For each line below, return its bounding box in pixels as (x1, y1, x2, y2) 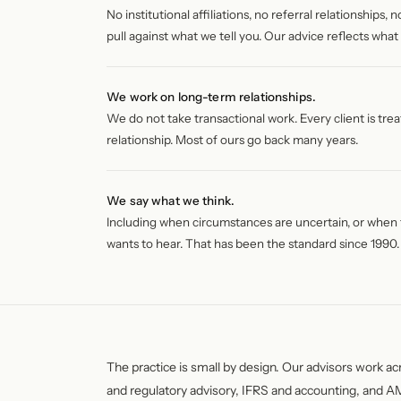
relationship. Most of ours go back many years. (107, 132, 359, 147)
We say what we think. (107, 193, 235, 208)
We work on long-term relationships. (107, 90, 316, 104)
